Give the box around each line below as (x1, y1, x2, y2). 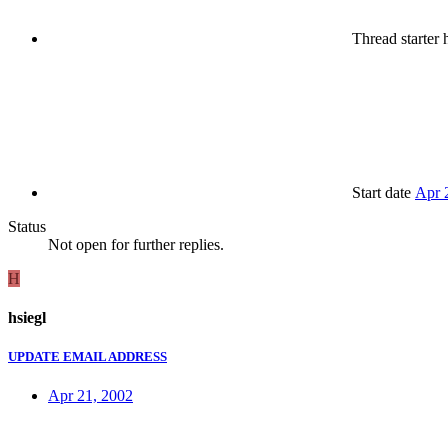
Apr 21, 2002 (48, 387, 133, 405)
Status (8, 217, 46, 235)
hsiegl (8, 309, 46, 327)
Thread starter (352, 29, 439, 47)
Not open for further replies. (48, 235, 224, 253)
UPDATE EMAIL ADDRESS (8, 349, 167, 365)
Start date (352, 183, 411, 201)
